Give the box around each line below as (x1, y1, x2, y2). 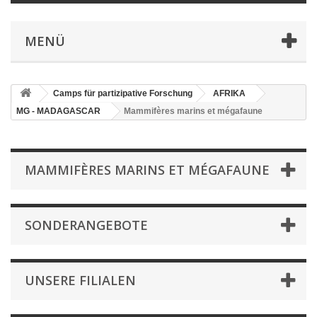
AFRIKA (213, 88, 246, 98)
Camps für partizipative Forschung (53, 88, 192, 98)
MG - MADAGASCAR (16, 106, 100, 116)
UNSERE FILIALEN (25, 272, 136, 289)
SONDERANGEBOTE (25, 217, 148, 234)
